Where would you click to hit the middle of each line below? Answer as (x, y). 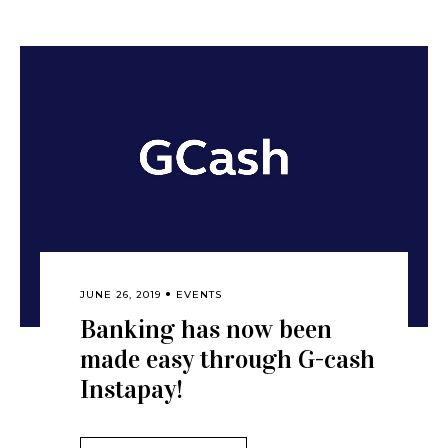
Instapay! (132, 389)
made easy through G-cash (228, 359)
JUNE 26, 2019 (121, 294)
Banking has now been (206, 329)
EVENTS (199, 294)
